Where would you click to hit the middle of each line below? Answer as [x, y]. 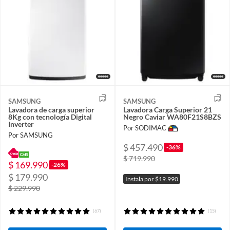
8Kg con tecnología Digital [50, 117]
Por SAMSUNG [31, 135]
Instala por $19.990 [152, 179]
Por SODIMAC [145, 128]
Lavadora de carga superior [51, 109]
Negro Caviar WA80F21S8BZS [172, 117]
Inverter [21, 124]
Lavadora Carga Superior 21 [168, 109]
